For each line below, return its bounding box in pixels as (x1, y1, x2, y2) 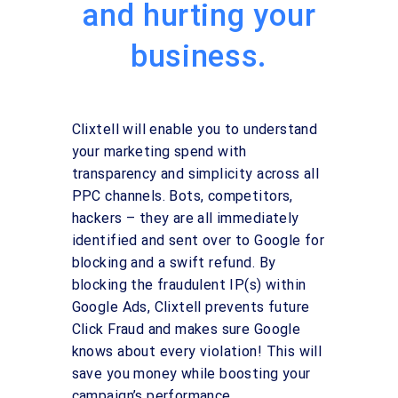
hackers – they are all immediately (71, 210, 299, 227)
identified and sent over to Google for (71, 232, 325, 249)
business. (131, 38, 267, 75)
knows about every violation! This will (71, 343, 322, 360)
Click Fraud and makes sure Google (71, 321, 301, 338)
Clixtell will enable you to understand (71, 121, 318, 138)
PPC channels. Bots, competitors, (71, 187, 293, 204)
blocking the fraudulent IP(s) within (71, 276, 306, 293)
